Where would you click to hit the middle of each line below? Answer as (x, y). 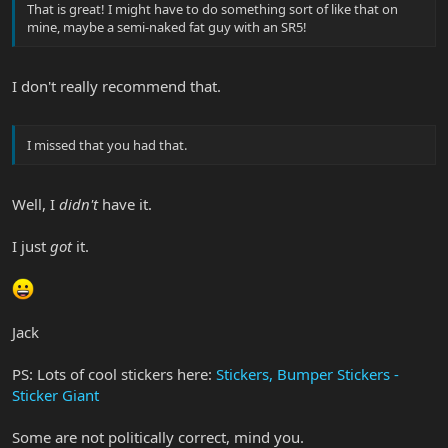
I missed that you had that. (107, 145)
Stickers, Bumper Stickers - (307, 373)
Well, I (35, 203)
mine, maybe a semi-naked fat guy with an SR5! (167, 27)
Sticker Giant (55, 394)
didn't (78, 203)
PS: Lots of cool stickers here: (114, 373)
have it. (125, 203)
